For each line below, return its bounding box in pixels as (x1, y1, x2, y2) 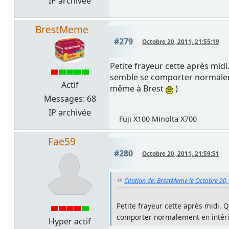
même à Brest (110, 83, 166, 95)
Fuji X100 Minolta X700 (119, 114, 197, 124)
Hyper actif (49, 216, 91, 227)
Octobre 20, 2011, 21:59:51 (142, 150, 219, 158)
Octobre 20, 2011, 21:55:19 (142, 38, 219, 46)
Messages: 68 (43, 93, 96, 105)
